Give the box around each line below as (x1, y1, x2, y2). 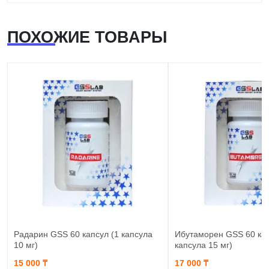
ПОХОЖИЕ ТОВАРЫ (7, 28, 167, 46)
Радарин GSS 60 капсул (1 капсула (13, 229, 153, 239)
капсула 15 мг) (174, 240, 232, 250)
